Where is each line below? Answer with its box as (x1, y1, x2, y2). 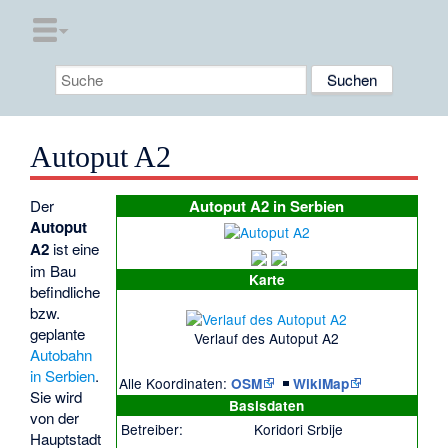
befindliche (30, 281, 101, 303)
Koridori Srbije (253, 419, 343, 440)
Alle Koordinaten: (119, 373, 228, 394)
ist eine (49, 238, 100, 260)
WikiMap (293, 374, 349, 394)
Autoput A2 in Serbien (189, 195, 345, 218)
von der (30, 407, 80, 429)
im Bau (30, 260, 77, 282)
